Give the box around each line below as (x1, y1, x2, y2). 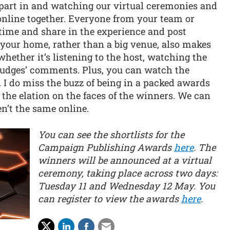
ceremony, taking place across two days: (38, 166, 218, 179)
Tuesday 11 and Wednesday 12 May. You (38, 179, 215, 192)
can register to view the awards (38, 192, 181, 205)
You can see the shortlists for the (38, 128, 184, 141)
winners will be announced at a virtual (38, 154, 212, 166)
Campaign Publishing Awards (38, 141, 174, 154)
